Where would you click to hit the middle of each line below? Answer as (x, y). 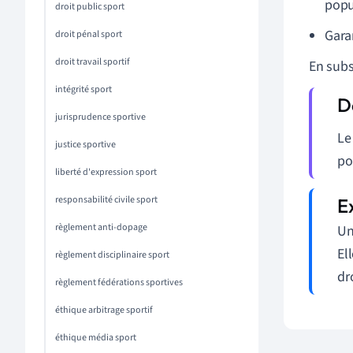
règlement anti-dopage (101, 227)
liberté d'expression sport (106, 172)
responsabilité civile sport (106, 200)
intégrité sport (84, 89)
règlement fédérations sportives (119, 282)
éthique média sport (96, 338)
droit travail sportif (93, 62)
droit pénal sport (89, 34)
